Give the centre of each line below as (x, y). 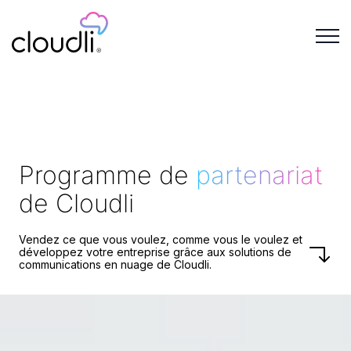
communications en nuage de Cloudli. (115, 264)
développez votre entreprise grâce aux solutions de (155, 251)
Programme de (107, 175)
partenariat (259, 175)
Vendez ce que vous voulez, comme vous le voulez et (161, 239)
